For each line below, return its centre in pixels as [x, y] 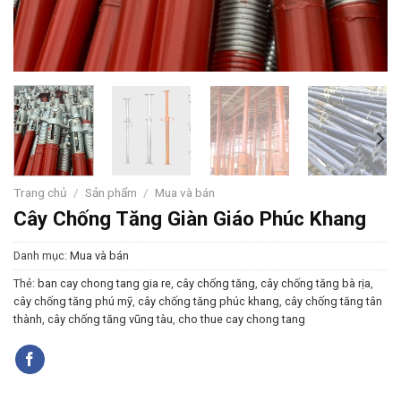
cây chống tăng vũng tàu [110, 320]
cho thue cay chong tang [242, 320]
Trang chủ [40, 193]
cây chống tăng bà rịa [316, 284]
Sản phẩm [111, 193]
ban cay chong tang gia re [104, 284]
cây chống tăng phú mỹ [73, 302]
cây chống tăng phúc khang [209, 302]
